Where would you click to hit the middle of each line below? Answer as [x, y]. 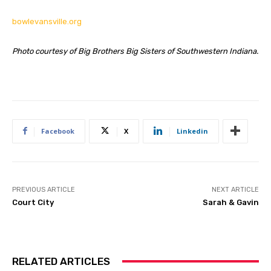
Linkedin [192, 131]
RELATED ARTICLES [61, 261]
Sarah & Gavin [230, 202]
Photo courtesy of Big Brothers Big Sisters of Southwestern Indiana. [135, 51]
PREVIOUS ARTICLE [44, 189]
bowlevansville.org [47, 21]
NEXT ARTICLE [235, 189]
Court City [33, 202]
